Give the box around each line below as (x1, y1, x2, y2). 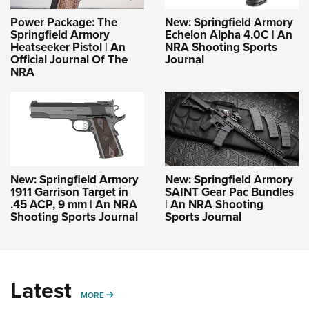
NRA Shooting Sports (165, 38, 277, 55)
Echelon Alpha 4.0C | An (165, 26, 292, 43)
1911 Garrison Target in (10, 183, 128, 200)
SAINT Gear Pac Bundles (165, 183, 294, 200)
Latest (10, 273, 72, 306)
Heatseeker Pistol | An (10, 38, 126, 55)
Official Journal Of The (10, 50, 128, 68)
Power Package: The (10, 13, 117, 30)
